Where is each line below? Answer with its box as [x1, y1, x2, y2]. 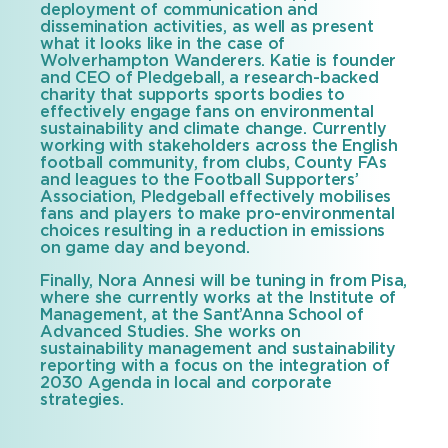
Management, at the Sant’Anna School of [40, 307, 364, 323]
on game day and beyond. [40, 240, 250, 256]
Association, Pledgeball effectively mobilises [40, 189, 392, 205]
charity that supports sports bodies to [40, 87, 345, 103]
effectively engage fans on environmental [40, 104, 374, 120]
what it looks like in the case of [40, 36, 286, 52]
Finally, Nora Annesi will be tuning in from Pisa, [40, 273, 408, 289]
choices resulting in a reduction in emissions [40, 223, 386, 239]
